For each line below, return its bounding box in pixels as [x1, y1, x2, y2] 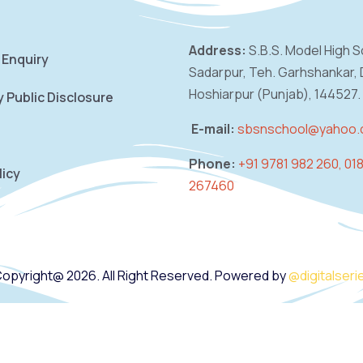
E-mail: [188, 120, 235, 138]
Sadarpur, [188, 63, 249, 81]
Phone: [188, 155, 236, 173]
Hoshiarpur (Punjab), [188, 85, 314, 103]
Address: [188, 41, 246, 59]
